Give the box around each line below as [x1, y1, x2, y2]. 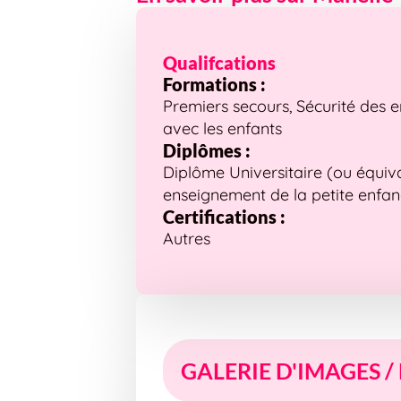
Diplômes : [163, 140, 251, 162]
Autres [163, 228, 210, 250]
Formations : [163, 73, 266, 96]
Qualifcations [163, 52, 276, 74]
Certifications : [163, 206, 286, 228]
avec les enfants [163, 118, 282, 140]
